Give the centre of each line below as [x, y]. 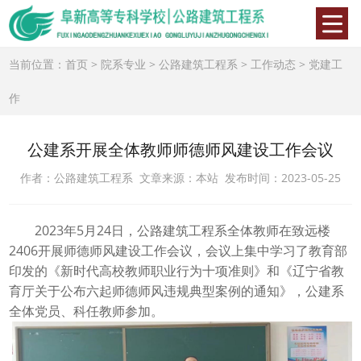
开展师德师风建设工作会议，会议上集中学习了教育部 [193, 251]
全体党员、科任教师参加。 [87, 311]
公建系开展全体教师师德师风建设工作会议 [180, 149]
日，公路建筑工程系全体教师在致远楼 [221, 230]
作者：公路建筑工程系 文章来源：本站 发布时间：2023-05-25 [180, 178]
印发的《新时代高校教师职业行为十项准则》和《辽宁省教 [177, 271]
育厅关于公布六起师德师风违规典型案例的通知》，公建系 [177, 291]
